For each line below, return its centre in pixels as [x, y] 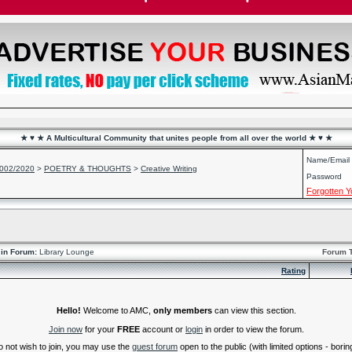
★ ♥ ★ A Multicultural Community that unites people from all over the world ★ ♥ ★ [176, 138]
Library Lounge [66, 252]
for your [100, 329]
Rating [293, 271]
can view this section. [254, 310]
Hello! [69, 310]
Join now [66, 329]
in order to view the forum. [253, 329]
